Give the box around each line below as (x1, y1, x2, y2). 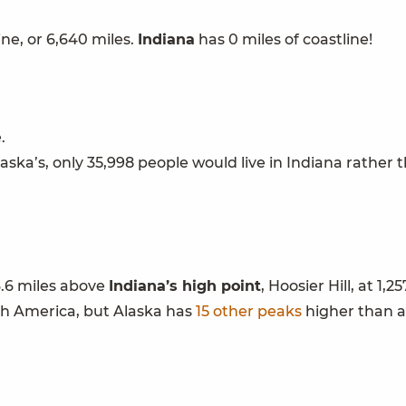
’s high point (166, 277, 261, 295)
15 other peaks (196, 303, 302, 321)
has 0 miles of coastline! (195, 31, 372, 49)
